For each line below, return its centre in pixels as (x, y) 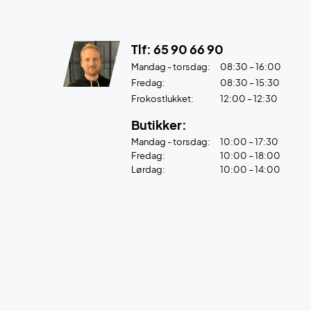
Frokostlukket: (162, 99)
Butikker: (159, 125)
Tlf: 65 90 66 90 (177, 49)
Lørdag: (148, 169)
